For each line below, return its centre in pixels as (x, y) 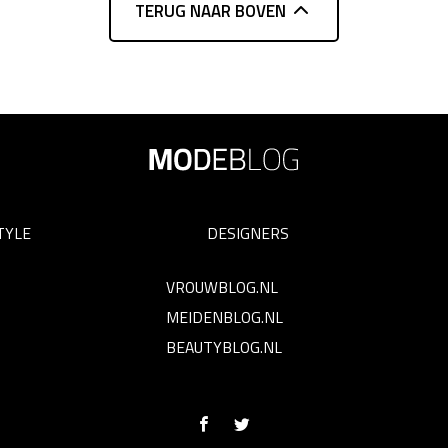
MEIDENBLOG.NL (224, 316)
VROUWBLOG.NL (221, 286)
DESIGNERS (247, 232)
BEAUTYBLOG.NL (223, 346)
